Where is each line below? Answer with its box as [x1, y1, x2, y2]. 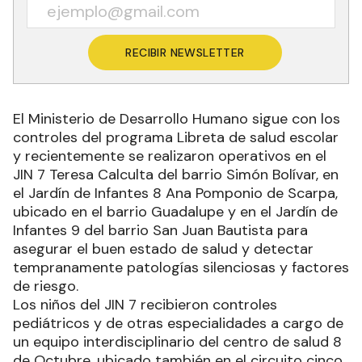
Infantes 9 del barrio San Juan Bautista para [13, 221, 308, 240]
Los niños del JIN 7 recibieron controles [13, 295, 277, 314]
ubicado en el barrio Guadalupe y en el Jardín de [13, 202, 338, 221]
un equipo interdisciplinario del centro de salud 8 [13, 332, 342, 351]
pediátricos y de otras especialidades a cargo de [13, 314, 343, 333]
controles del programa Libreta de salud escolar [13, 128, 339, 147]
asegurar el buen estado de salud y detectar [13, 239, 314, 259]
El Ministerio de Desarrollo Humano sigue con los [13, 109, 340, 128]
